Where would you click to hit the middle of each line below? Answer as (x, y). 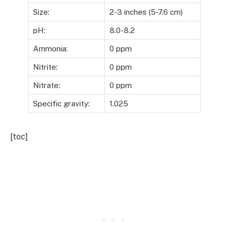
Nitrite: (45, 67)
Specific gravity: (61, 103)
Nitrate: (46, 85)
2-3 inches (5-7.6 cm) (146, 12)
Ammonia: (50, 48)
